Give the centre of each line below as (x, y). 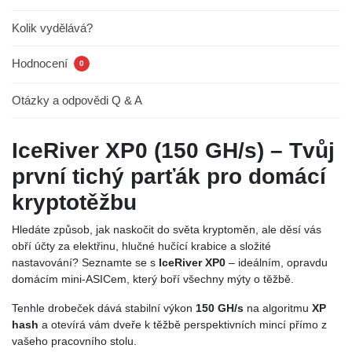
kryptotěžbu (74, 202)
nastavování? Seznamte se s (85, 262)
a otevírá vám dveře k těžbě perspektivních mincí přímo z (183, 324)
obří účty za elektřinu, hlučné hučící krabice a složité (141, 246)
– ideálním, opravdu (277, 262)
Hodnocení (41, 64)
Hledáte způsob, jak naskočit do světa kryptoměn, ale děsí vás (167, 229)
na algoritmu (278, 308)
